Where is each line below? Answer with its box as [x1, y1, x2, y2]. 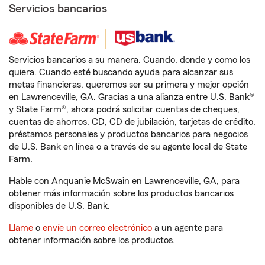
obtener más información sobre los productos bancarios [9, 189, 234, 199]
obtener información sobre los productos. [9, 235, 175, 245]
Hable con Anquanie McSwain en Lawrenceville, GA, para [9, 176, 240, 186]
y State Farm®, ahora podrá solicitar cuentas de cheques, [9, 105, 240, 115]
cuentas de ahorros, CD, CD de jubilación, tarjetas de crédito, [9, 117, 256, 127]
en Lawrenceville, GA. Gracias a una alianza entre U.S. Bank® [9, 92, 254, 102]
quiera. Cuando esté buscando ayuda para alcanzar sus [9, 67, 233, 77]
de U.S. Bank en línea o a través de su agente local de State [9, 142, 247, 152]
